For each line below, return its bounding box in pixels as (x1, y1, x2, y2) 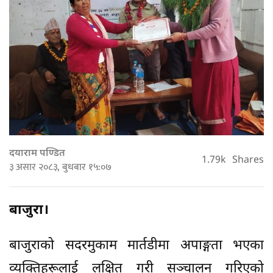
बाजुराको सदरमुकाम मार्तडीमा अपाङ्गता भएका (9, 237, 264, 255)
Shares (232, 154, 264, 168)
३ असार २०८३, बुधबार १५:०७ (9, 159, 112, 176)
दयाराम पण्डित (9, 147, 65, 161)
